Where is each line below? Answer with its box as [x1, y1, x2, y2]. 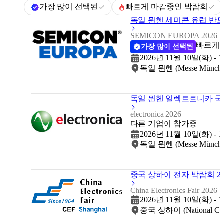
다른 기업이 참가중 [130, 119, 197, 128]
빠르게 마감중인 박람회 [125, 2, 208, 11]
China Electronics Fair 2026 [130, 186, 218, 194]
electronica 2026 [130, 110, 182, 118]
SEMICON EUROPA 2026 [130, 31, 218, 40]
